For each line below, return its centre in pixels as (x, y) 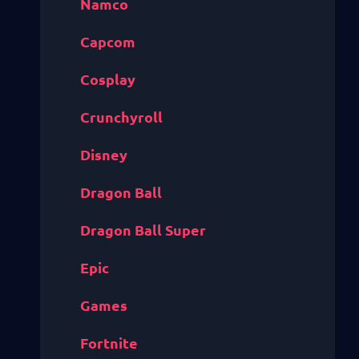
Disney (104, 155)
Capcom (108, 42)
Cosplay (108, 79)
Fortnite (109, 343)
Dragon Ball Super (143, 230)
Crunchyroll (121, 117)
